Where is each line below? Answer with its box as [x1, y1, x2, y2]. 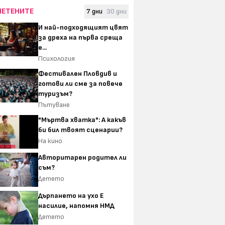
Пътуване [38, 100, 70, 109]
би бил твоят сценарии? [38, 125, 123, 134]
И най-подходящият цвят [38, 23, 128, 32]
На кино [38, 136, 62, 145]
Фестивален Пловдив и [38, 69, 117, 78]
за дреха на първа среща [38, 33, 123, 42]
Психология [38, 54, 75, 63]
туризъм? [38, 89, 72, 98]
